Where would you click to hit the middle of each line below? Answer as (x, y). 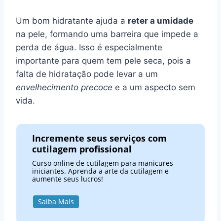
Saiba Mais (56, 202)
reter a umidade (161, 20)
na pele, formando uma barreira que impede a (107, 34)
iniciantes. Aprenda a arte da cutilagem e (101, 171)
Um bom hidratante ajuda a (72, 20)
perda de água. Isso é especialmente (89, 47)
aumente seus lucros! (68, 179)
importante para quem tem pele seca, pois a (103, 60)
